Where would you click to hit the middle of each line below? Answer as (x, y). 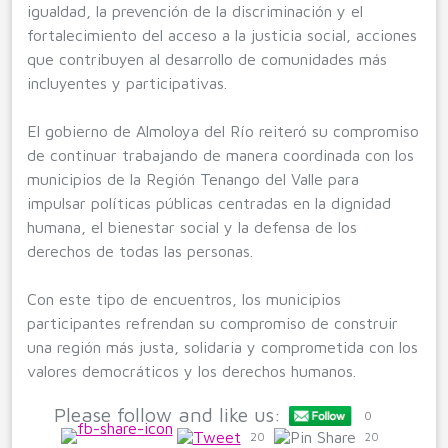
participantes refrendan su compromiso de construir (212, 322)
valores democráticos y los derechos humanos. (191, 370)
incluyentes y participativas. (127, 82)
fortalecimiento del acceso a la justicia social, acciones (222, 34)
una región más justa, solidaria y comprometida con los (222, 346)
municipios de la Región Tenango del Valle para (193, 178)
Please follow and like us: (168, 414)
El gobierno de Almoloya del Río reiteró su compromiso (223, 130)
